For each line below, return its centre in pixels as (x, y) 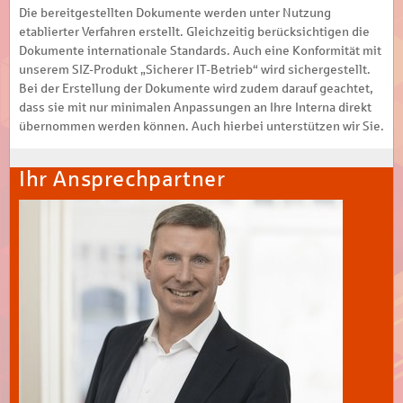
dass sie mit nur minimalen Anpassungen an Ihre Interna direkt (195, 107)
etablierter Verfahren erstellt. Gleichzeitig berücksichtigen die (194, 31)
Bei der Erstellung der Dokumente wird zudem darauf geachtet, (196, 88)
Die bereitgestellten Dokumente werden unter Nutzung (175, 13)
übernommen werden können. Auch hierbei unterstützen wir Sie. (201, 126)
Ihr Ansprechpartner (122, 179)
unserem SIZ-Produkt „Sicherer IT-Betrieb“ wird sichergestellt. (195, 69)
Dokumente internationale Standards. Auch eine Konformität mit (200, 50)
